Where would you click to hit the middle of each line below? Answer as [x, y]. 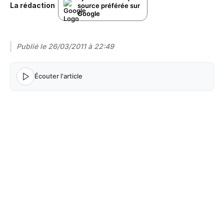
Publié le [32, 46]
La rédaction [32, 5]
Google [89, 13]
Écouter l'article [58, 76]
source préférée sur [109, 5]
